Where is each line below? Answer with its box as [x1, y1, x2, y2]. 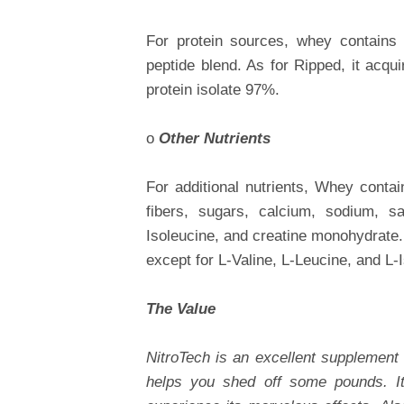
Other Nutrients [159, 129, 271, 147]
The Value [146, 300, 216, 318]
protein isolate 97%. [146, 80, 280, 98]
